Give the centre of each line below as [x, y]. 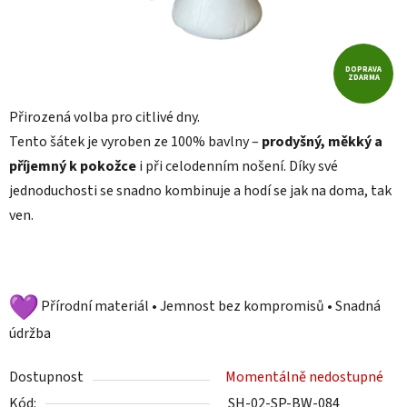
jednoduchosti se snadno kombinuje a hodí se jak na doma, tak [200, 191]
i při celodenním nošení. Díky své [238, 167]
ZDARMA [363, 77]
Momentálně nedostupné [304, 377]
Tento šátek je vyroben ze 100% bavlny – [134, 142]
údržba [30, 334]
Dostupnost [46, 377]
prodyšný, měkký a [322, 142]
